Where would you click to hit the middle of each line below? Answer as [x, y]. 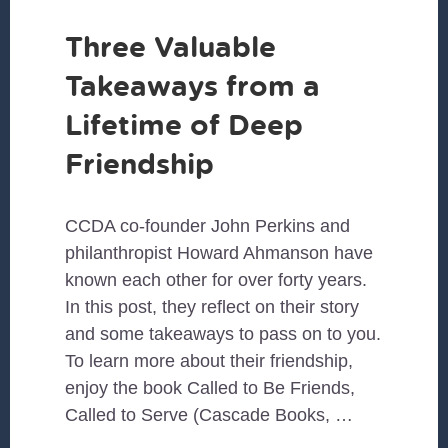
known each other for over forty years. [216, 280]
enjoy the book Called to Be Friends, [210, 388]
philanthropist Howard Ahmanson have [219, 253]
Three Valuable [171, 47]
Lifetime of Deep [184, 125]
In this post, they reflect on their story [212, 307]
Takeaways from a [193, 86]
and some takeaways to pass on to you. [223, 334]
